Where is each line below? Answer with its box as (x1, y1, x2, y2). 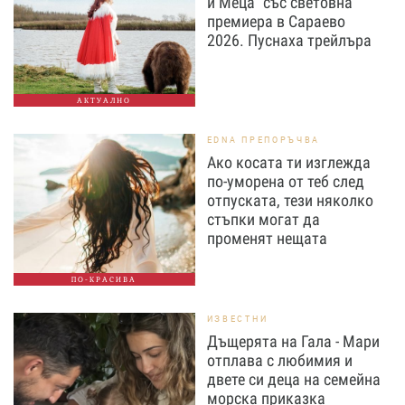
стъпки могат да (206, 210, 320, 229)
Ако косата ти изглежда (206, 153, 371, 172)
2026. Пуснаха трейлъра (206, 31, 372, 50)
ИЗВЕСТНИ (206, 313, 268, 325)
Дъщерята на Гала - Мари (206, 332, 380, 351)
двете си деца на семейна (206, 370, 381, 389)
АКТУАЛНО (77, 96, 132, 105)
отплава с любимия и (206, 351, 353, 370)
